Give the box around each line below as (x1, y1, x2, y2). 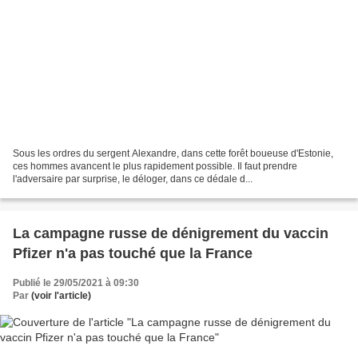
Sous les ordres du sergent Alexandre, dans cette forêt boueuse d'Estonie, (13, 147, 333, 159)
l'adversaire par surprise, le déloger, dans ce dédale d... (13, 173, 253, 185)
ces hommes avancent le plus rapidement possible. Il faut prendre (13, 160, 297, 172)
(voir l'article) (31, 289, 91, 301)
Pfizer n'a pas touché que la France (13, 245, 253, 261)
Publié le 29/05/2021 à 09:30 (13, 276, 139, 288)
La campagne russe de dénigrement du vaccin (13, 225, 328, 241)
